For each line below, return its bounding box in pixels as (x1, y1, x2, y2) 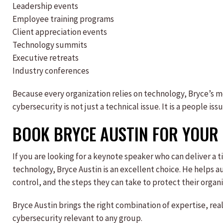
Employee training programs (12, 13, 114, 24)
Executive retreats (12, 52, 79, 63)
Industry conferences (12, 65, 89, 76)
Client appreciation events (12, 26, 107, 37)
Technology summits (12, 39, 87, 50)
